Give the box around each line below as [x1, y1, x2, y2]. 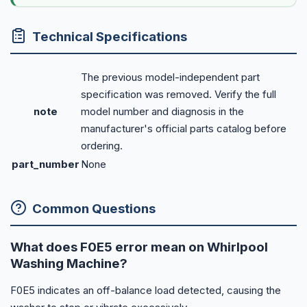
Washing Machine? [10, 256, 127, 272]
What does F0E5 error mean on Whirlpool [10, 239, 268, 256]
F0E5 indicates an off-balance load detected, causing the [10, 284, 281, 297]
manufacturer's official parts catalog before [81, 121, 286, 135]
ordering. [81, 138, 123, 152]
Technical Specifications [32, 28, 187, 45]
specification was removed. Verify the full [81, 87, 276, 101]
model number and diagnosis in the [81, 104, 244, 118]
